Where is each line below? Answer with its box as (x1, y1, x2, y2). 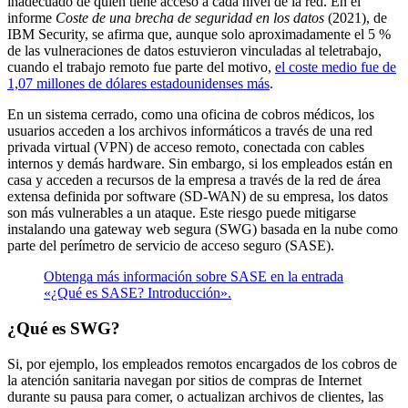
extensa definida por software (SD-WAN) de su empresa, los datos (7, 189, 388, 205)
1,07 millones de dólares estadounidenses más (7, 76, 270, 92)
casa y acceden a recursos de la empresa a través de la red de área (7, 172, 381, 189)
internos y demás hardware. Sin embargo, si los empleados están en (7, 156, 393, 172)
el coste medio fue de (275, 59, 396, 76)
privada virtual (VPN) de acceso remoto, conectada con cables (7, 139, 364, 156)
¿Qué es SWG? (7, 318, 120, 338)
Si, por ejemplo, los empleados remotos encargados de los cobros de (7, 355, 397, 372)
